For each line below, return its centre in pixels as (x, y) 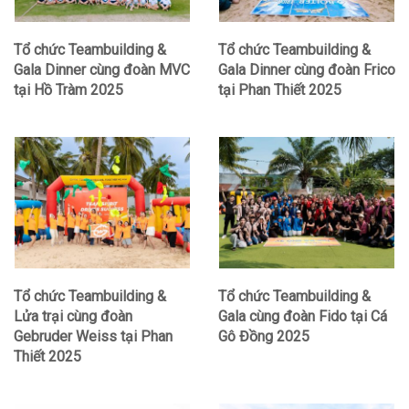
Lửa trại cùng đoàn (73, 316)
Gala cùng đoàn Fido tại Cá (303, 316)
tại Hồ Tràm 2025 (68, 90)
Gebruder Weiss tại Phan (93, 336)
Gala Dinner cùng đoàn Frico (307, 70)
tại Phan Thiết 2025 (280, 90)
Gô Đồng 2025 (264, 336)
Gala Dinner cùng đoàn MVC (102, 70)
